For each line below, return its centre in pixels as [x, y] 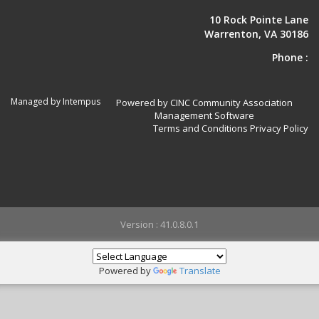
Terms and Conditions [200, 129]
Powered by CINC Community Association [204, 103]
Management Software [204, 116]
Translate [200, 271]
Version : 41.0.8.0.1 [159, 224]
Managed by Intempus [56, 102]
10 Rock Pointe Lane [259, 20]
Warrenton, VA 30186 [256, 34]
